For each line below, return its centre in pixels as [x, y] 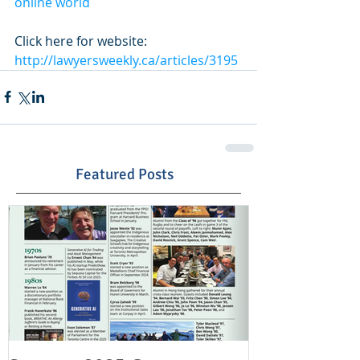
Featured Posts [125, 174]
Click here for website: [82, 41]
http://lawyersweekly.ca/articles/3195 [126, 60]
